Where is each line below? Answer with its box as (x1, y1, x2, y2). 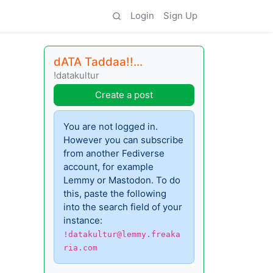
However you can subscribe (63, 134, 184, 146)
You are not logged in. (63, 121, 158, 132)
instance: (63, 214, 103, 226)
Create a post (95, 88, 153, 101)
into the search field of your (63, 201, 183, 213)
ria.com (63, 243, 98, 252)
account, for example (63, 161, 154, 172)
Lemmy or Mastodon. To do (63, 174, 181, 186)
